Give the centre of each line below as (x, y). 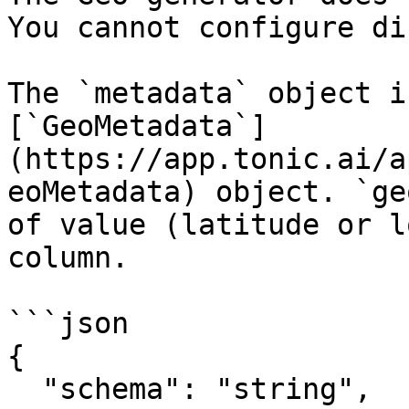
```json (68, 323)
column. (68, 257)
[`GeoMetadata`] (137, 126)
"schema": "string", (25, 389)
